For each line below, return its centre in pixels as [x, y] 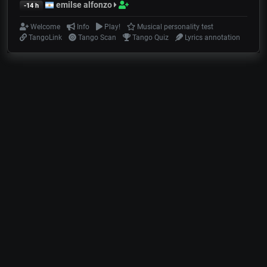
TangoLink [45, 38]
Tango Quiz [150, 38]
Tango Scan [96, 38]
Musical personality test [174, 27]
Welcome [45, 27]
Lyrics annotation [211, 38]
